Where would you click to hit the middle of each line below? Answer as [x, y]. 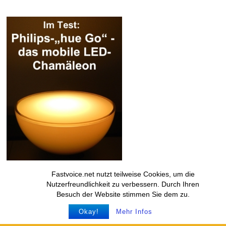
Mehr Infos [134, 212]
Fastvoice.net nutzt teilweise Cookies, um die [123, 174]
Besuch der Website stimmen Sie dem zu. [123, 194]
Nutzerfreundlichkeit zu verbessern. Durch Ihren [123, 184]
